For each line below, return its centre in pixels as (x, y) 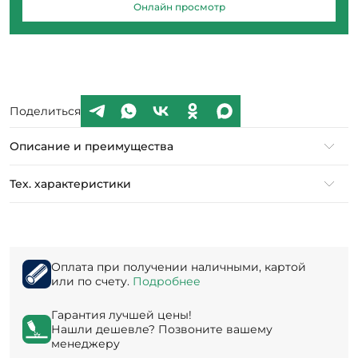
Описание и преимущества (91, 146)
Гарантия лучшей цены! (121, 315)
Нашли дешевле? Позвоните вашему (162, 329)
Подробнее (167, 281)
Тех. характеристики (70, 184)
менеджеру (86, 344)
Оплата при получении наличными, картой (179, 267)
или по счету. (92, 281)
